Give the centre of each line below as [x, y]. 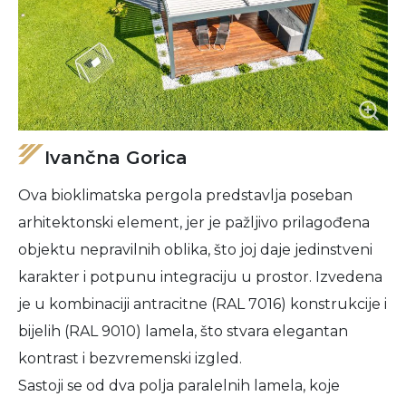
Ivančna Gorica [116, 158]
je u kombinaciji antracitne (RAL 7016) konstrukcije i [203, 304]
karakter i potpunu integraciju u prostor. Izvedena [200, 277]
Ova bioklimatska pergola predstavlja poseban [185, 195]
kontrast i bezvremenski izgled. [130, 358]
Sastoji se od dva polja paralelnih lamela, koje [179, 386]
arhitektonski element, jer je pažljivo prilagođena [194, 222]
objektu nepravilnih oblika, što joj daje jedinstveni [195, 250]
